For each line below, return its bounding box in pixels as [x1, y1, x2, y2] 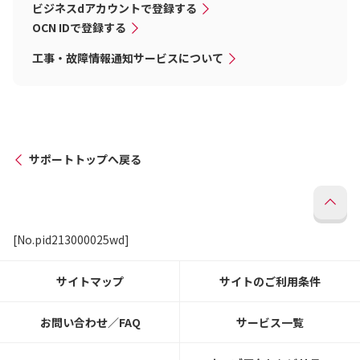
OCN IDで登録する [32, 19, 126, 35]
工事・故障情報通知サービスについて [32, 50, 223, 66]
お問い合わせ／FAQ [39, 314, 141, 330]
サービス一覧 [236, 314, 304, 330]
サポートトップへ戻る [29, 151, 141, 167]
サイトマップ [56, 273, 124, 289]
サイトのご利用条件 [219, 273, 321, 289]
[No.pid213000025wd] [13, 231, 129, 247]
